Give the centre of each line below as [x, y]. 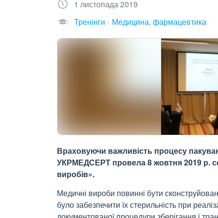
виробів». [76, 174]
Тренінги [90, 22]
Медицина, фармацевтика [159, 22]
